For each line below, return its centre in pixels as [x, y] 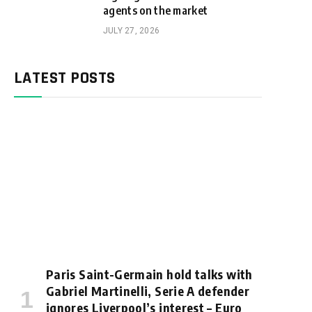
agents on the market [156, 10]
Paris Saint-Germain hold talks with [149, 274]
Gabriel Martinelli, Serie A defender [148, 291]
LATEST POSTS [65, 78]
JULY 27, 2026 [132, 31]
